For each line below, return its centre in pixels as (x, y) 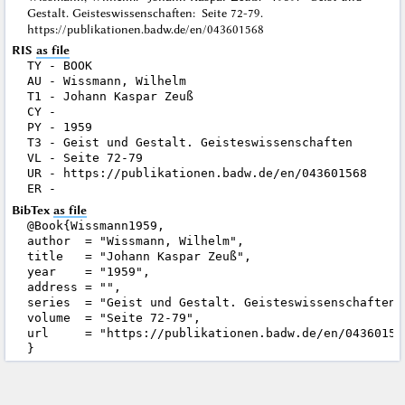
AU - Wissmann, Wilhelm (106, 81)
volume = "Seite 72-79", (113, 317)
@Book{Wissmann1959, (95, 225)
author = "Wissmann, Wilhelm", (135, 240)
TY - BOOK (59, 66)
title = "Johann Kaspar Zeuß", (139, 256)
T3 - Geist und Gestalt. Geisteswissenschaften (189, 143)
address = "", (74, 287)
